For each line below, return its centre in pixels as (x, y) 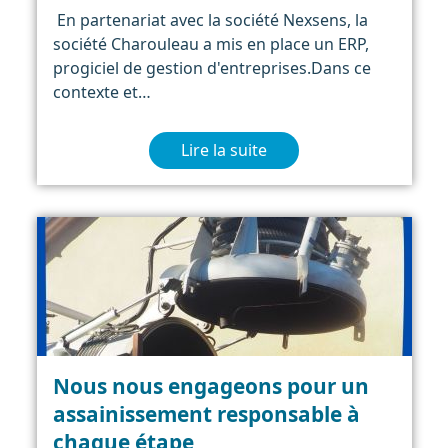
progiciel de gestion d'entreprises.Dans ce (211, 67)
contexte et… (101, 91)
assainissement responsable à (206, 413)
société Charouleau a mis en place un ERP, (210, 43)
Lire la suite (224, 150)
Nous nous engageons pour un (210, 385)
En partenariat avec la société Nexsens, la (210, 19)
